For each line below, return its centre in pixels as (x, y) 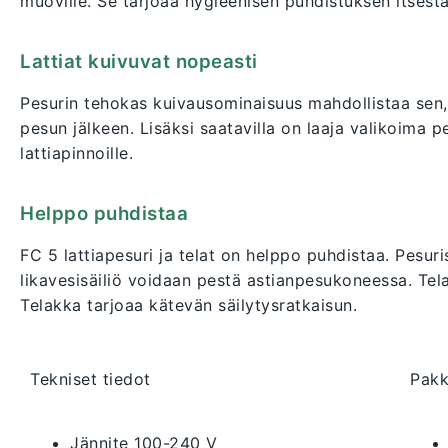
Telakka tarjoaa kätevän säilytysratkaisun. (188, 305)
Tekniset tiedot (90, 379)
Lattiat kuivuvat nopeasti (139, 62)
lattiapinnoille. (76, 153)
